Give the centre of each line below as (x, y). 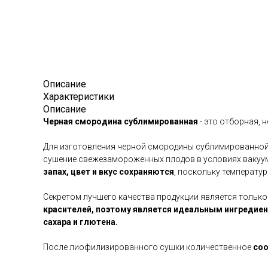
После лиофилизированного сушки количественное (147, 247)
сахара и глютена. (80, 222)
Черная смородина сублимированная (121, 121)
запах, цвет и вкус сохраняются (109, 172)
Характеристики (79, 97)
